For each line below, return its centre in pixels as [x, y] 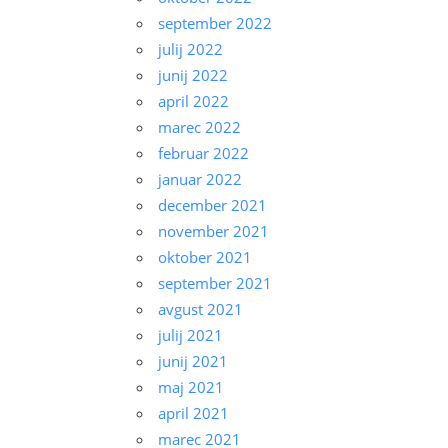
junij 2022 [192, 75]
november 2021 [213, 231]
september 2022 [214, 23]
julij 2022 [190, 49]
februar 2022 [203, 153]
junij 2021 [192, 361]
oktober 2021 [204, 257]
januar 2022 [199, 179]
